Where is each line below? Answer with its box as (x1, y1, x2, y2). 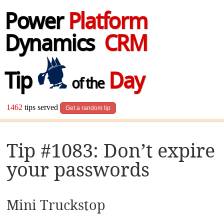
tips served (22, 103, 60, 112)
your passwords (6, 158, 150, 181)
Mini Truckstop (6, 197, 106, 213)
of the (68, 77, 104, 92)
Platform (67, 12, 147, 35)
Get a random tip (65, 104, 111, 112)
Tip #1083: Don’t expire (6, 139, 215, 162)
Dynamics (4, 34, 104, 57)
